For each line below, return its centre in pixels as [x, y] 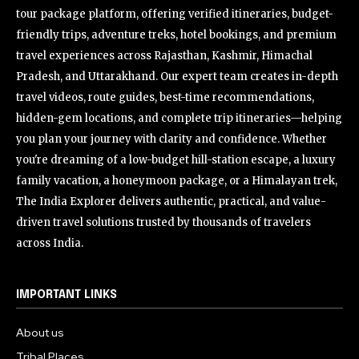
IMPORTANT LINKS [67, 294]
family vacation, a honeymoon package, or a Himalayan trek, [177, 180]
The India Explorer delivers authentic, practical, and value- [171, 201]
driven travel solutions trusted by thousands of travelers [163, 222]
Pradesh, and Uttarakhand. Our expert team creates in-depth [177, 76]
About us [40, 332]
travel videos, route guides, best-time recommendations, [165, 97]
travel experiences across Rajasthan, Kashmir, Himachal [164, 55]
